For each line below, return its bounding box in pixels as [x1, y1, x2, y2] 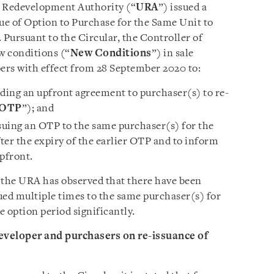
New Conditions [70, 48, 152, 59]
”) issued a [158, 2, 207, 13]
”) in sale [151, 48, 194, 59]
